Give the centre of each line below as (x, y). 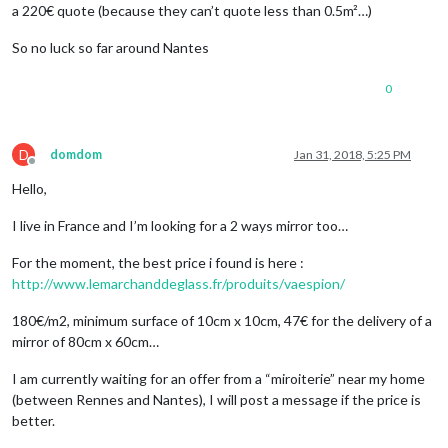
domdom (76, 154)
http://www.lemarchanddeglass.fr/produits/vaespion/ (178, 283)
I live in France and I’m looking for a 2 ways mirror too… (180, 225)
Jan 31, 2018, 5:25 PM (352, 154)
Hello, (29, 188)
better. (33, 420)
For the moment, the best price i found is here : (158, 262)
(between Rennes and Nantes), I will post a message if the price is (216, 399)
